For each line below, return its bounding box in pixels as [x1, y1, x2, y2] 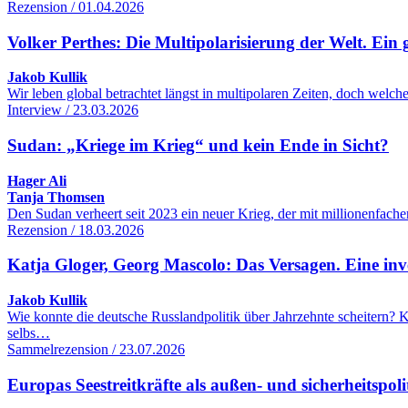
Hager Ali [7, 172, 66, 189]
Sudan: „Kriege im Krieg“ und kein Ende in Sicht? [7, 135, 389, 155]
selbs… [7, 325, 50, 342]
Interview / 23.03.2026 [7, 102, 138, 118]
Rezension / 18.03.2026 [7, 221, 144, 238]
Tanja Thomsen [7, 189, 105, 205]
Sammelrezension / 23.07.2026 [7, 342, 185, 358]
